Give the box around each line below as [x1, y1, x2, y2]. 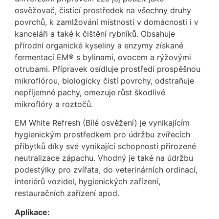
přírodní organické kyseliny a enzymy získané [15, 40, 183, 50]
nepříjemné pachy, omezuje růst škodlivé [15, 87, 165, 97]
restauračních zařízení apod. [15, 188, 119, 198]
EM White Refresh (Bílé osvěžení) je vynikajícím [15, 118, 190, 128]
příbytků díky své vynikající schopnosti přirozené [15, 141, 196, 152]
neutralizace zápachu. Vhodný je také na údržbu [15, 153, 193, 163]
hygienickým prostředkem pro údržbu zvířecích [15, 130, 190, 140]
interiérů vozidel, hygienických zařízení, [15, 176, 160, 187]
